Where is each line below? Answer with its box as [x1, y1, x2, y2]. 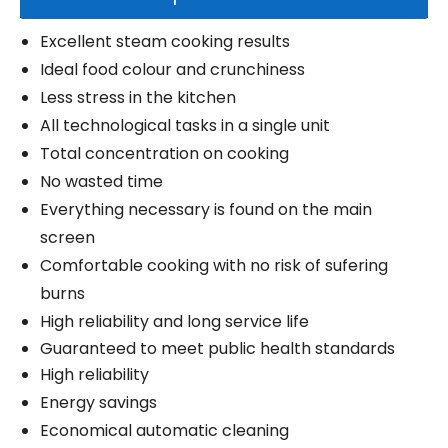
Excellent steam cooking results [40, 30, 290, 54]
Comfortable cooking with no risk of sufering [40, 254, 388, 278]
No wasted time [40, 170, 163, 194]
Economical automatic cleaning [40, 419, 289, 443]
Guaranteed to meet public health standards [40, 337, 395, 361]
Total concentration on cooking [40, 142, 289, 166]
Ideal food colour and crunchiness [40, 58, 305, 82]
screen [40, 226, 95, 250]
